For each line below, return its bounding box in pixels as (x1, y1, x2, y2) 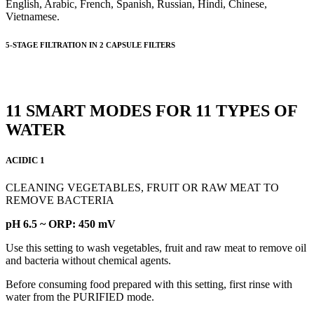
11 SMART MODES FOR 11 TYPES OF (6, 101, 297, 120)
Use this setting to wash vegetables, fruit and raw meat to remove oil (6, 242, 306, 254)
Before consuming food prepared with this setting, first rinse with (6, 278, 292, 291)
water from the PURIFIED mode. (6, 291, 154, 303)
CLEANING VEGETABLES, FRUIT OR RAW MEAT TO (6, 182, 279, 194)
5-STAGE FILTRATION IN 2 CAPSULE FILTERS (6, 41, 175, 49)
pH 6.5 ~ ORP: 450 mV (6, 218, 116, 231)
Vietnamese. (6, 11, 60, 23)
